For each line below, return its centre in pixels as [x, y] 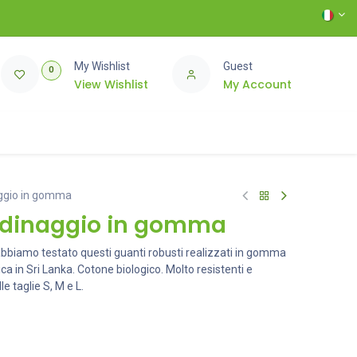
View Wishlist [111, 84]
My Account [257, 84]
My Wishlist [102, 66]
